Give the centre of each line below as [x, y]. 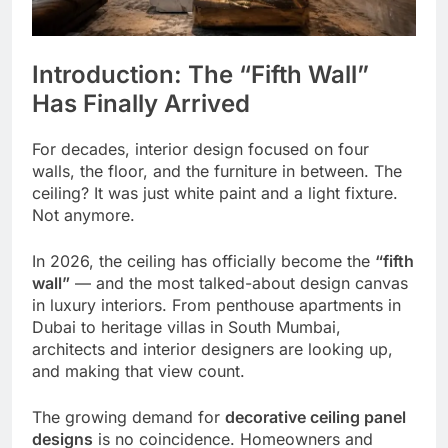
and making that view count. [138, 370]
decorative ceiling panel [315, 416]
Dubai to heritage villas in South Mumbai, [186, 326]
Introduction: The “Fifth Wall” [200, 74]
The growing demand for [128, 416]
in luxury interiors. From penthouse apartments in [216, 304]
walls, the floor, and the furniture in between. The [217, 170]
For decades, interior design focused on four [200, 148]
